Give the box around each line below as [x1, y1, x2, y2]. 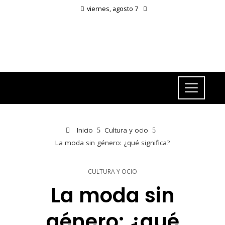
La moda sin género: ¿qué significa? [55, 138, 170, 147]
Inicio [74, 126, 93, 135]
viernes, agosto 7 [87, 4, 138, 13]
